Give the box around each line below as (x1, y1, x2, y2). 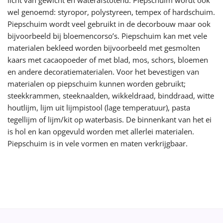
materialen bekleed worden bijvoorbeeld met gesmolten (7, 42, 200, 53)
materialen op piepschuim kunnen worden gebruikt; (7, 78, 186, 89)
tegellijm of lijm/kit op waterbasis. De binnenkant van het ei (7, 114, 212, 124)
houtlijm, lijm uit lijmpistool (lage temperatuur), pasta (7, 102, 190, 112)
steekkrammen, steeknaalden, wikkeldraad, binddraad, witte (7, 90, 214, 101)
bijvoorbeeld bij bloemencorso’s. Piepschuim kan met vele (7, 30, 207, 41)
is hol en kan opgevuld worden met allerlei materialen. (7, 126, 194, 136)
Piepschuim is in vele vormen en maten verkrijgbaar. (7, 138, 188, 148)
